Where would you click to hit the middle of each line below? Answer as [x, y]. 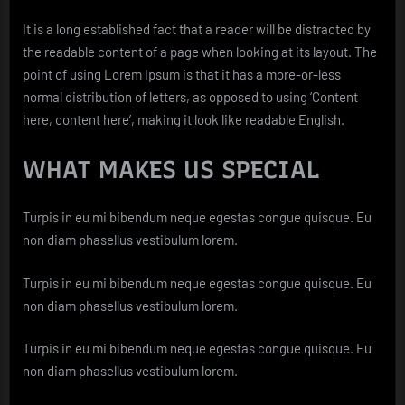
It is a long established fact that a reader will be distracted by [197, 29]
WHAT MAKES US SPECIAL [171, 169]
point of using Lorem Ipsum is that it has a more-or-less [182, 75]
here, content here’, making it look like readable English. [184, 120]
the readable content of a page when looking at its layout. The [200, 52]
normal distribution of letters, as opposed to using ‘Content [190, 97]
